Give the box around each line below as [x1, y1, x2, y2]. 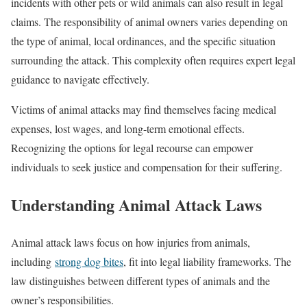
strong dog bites [55, 254, 123, 269]
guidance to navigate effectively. [11, 72, 149, 86]
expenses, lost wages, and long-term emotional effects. [11, 121, 245, 136]
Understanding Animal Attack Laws [11, 192, 262, 217]
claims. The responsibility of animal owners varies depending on [11, 14, 288, 29]
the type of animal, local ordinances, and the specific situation [11, 34, 275, 48]
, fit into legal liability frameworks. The [123, 254, 291, 269]
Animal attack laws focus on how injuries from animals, [11, 234, 250, 249]
